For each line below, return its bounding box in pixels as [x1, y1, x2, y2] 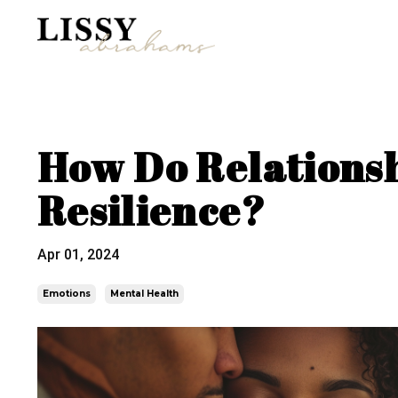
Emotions [43, 287, 91, 299]
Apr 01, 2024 [37, 245, 119, 263]
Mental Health [110, 287, 179, 299]
